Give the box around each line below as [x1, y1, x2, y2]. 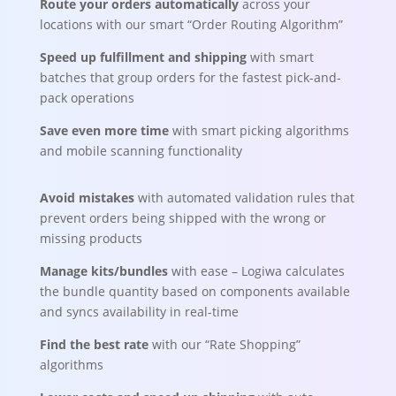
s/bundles [107, 263, 171, 279]
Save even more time [39, 122, 172, 139]
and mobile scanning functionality [39, 142, 242, 159]
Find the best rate [39, 336, 148, 353]
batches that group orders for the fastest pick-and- [39, 69, 341, 86]
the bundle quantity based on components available [39, 283, 350, 300]
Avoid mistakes [39, 189, 138, 206]
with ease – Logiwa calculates [171, 263, 345, 279]
